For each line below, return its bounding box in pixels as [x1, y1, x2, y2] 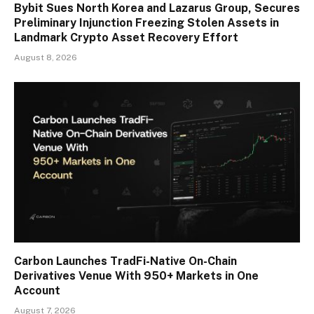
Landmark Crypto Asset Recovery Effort [14, 30, 238, 44]
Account [14, 284, 60, 298]
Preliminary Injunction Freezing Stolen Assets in [14, 15, 279, 29]
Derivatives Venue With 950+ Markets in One [14, 269, 259, 283]
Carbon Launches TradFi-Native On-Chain [14, 254, 237, 268]
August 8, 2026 [14, 52, 77, 62]
